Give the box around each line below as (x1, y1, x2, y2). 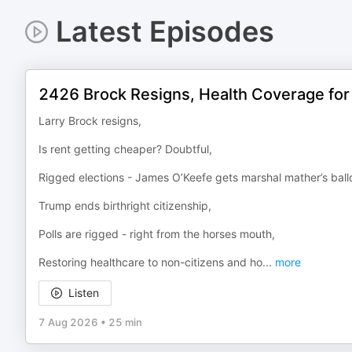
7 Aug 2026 (38, 316, 98, 328)
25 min (108, 316, 142, 328)
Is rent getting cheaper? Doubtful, (38, 142, 212, 156)
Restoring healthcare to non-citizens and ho (38, 255, 262, 269)
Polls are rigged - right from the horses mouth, (38, 227, 275, 240)
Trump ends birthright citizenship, (38, 199, 211, 212)
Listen (68, 286, 99, 299)
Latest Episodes (55, 14, 274, 49)
